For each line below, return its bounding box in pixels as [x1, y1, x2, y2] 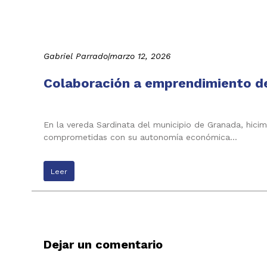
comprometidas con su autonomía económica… [43, 132, 237, 142]
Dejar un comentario [43, 237, 163, 252]
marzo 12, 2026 [109, 51, 170, 61]
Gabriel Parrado [43, 51, 108, 61]
